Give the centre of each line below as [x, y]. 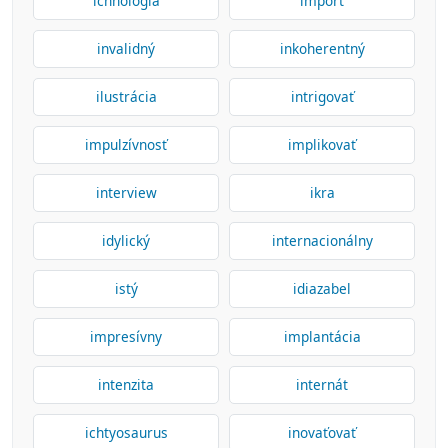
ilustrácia [126, 96]
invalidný [126, 48]
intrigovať [322, 96]
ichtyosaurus [126, 432]
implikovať [322, 144]
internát [322, 384]
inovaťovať [322, 432]
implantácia [322, 336]
